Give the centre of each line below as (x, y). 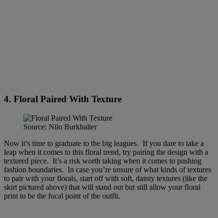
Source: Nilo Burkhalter (60, 127)
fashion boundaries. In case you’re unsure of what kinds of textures (108, 170)
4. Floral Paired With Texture (63, 99)
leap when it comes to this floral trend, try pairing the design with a (106, 152)
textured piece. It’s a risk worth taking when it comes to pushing (103, 161)
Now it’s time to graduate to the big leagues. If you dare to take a (104, 144)
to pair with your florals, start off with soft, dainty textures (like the (106, 179)
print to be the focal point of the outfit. (63, 196)
